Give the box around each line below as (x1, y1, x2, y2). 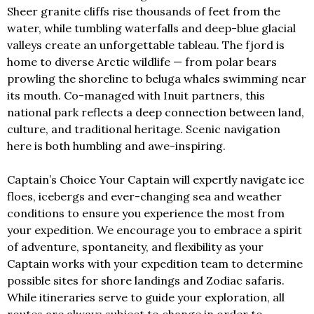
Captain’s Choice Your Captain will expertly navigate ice (7, 172, 304, 187)
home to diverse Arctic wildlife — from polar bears (7, 55, 277, 69)
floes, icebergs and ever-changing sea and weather (7, 189, 282, 204)
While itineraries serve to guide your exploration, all (7, 290, 285, 305)
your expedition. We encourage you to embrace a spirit (7, 223, 302, 238)
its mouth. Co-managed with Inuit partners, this (7, 88, 265, 103)
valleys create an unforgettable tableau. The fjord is (7, 38, 285, 53)
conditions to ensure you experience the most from (7, 206, 285, 221)
